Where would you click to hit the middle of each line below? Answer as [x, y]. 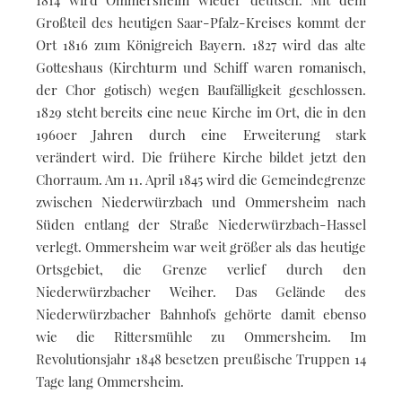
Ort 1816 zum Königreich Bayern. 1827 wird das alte [201, 44]
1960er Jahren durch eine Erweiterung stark [201, 134]
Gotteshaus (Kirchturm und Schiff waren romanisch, [201, 67]
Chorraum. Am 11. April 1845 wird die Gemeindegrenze [201, 179]
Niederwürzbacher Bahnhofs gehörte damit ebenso [201, 314]
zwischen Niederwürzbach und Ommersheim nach [201, 201]
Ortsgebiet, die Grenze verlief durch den [201, 269]
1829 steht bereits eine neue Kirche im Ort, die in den [201, 112]
